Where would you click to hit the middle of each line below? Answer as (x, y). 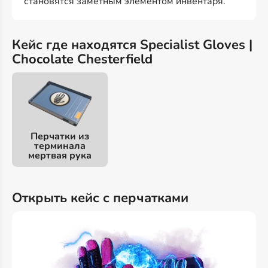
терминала (60, 146)
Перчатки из (60, 137)
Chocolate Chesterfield (82, 59)
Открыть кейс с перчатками (100, 198)
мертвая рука (60, 156)
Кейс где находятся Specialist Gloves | (132, 45)
